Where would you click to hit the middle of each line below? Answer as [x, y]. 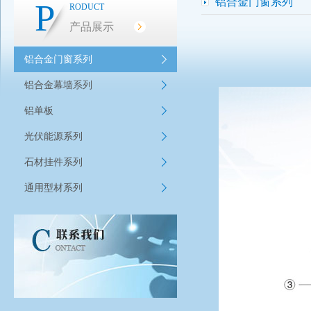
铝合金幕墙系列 [58, 85]
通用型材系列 [53, 188]
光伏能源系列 [53, 136]
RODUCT [87, 7]
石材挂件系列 [53, 162]
